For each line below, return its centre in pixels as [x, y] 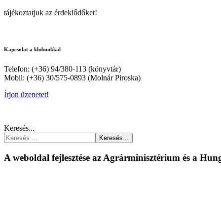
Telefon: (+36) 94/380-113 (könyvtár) [62, 69]
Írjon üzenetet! [26, 94]
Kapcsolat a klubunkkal [32, 49]
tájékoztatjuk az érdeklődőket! [51, 12]
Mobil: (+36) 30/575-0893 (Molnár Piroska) [72, 77]
